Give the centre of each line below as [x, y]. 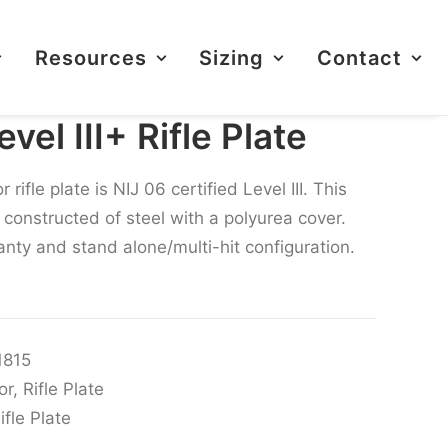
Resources [90, 57]
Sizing [232, 57]
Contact [360, 57]
